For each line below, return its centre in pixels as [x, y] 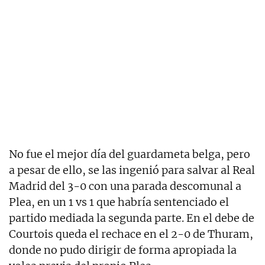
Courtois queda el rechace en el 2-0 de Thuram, [131, 234]
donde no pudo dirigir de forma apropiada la [123, 250]
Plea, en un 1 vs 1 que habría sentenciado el [119, 202]
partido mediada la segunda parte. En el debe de [132, 218]
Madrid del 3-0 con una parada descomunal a [125, 186]
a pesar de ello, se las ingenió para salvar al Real [132, 170]
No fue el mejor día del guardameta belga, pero [130, 154]
